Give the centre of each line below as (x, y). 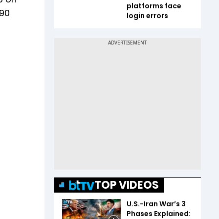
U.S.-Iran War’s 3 (156, 204)
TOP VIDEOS (127, 185)
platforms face (154, 6)
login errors (147, 16)
